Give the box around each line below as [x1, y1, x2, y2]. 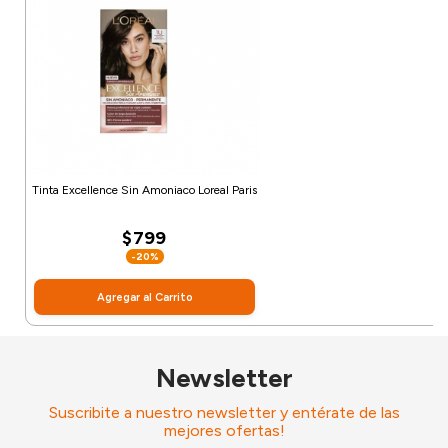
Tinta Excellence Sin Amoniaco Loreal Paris [32, 183, 257, 198]
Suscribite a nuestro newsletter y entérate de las [48, 403, 400, 423]
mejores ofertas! [163, 421, 285, 441]
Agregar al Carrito [96, 290, 193, 304]
